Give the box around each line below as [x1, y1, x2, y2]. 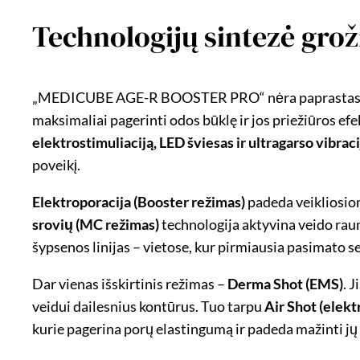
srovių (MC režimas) [32, 215, 159, 233]
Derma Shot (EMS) [227, 274, 343, 292]
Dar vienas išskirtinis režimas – [32, 274, 227, 292]
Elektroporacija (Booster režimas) [32, 192, 245, 211]
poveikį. [32, 155, 80, 174]
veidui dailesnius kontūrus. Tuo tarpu [32, 297, 264, 315]
